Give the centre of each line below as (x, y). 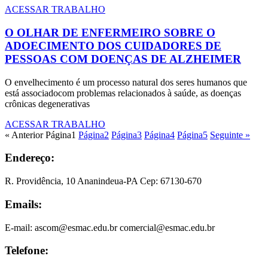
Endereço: (30, 158)
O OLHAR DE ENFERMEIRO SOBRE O (110, 33)
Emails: (23, 204)
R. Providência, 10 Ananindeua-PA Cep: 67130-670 (103, 181)
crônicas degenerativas (47, 103)
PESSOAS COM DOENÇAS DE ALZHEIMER (123, 59)
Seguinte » (230, 135)
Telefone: (27, 251)
